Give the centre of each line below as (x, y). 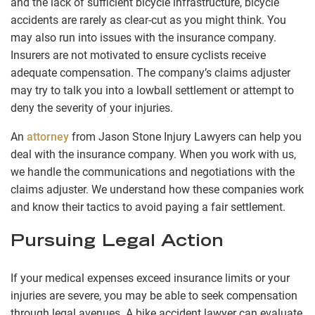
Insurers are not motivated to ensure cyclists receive (138, 56)
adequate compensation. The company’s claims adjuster (150, 73)
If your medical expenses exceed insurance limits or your (150, 278)
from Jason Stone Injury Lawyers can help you (185, 137)
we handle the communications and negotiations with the (153, 172)
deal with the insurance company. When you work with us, (153, 155)
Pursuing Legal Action (117, 243)
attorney (48, 137)
